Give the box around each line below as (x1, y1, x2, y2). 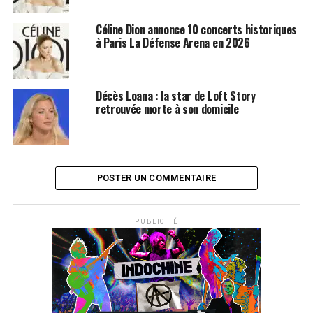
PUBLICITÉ (135, 218, 178, 225)
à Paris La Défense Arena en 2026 (95, 34, 250, 51)
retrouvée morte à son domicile (95, 101, 239, 117)
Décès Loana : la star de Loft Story (95, 87, 256, 104)
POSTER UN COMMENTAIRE (96, 173, 217, 183)
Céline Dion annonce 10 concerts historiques (95, 21, 298, 38)
